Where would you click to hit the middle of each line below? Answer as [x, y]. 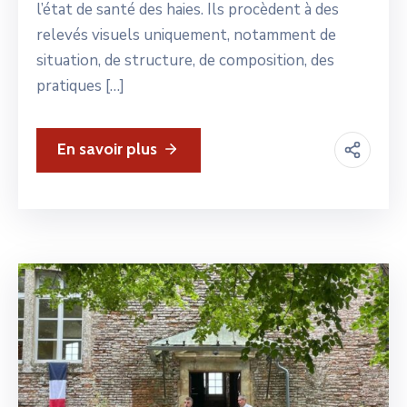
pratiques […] [80, 85]
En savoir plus [107, 149]
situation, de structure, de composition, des [185, 60]
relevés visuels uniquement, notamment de [186, 35]
